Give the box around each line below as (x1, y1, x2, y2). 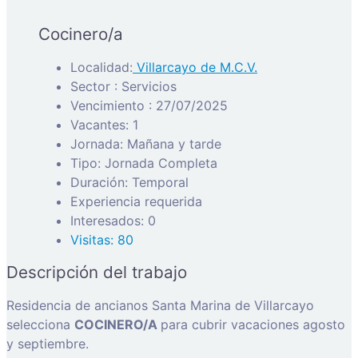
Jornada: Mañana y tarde (70, 135, 221, 152)
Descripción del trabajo (6, 261, 187, 282)
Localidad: (70, 58, 133, 75)
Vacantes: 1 (70, 116, 138, 133)
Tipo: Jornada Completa (70, 154, 217, 171)
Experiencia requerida (70, 193, 202, 209)
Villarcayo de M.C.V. (133, 58, 257, 75)
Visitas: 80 (70, 231, 133, 248)
